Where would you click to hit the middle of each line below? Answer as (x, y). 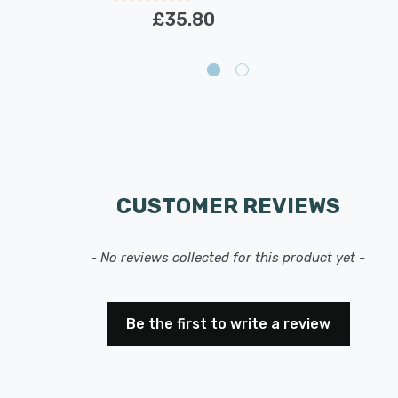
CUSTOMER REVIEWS (228, 206)
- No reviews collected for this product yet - (228, 258)
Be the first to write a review (228, 324)
